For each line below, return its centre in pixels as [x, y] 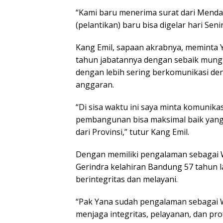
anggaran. [95, 84]
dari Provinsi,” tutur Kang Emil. [132, 132]
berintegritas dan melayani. [127, 179]
